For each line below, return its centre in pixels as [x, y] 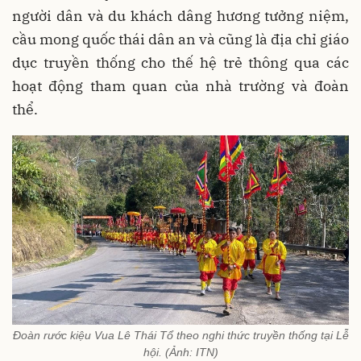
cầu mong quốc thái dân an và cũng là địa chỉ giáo [180, 39]
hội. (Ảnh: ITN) [180, 353]
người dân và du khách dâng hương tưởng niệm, [180, 15]
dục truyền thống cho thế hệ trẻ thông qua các [180, 62]
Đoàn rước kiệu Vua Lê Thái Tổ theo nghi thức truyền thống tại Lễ [180, 336]
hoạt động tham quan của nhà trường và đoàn [180, 85]
